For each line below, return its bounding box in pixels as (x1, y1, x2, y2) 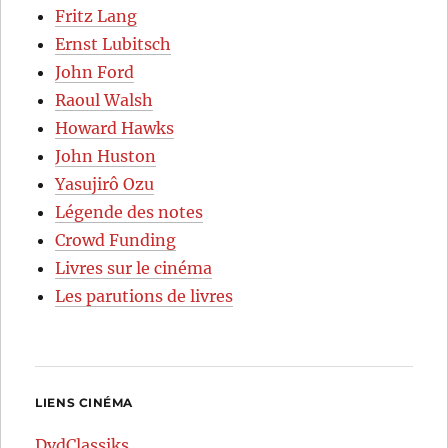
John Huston (55, 146, 157, 167)
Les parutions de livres (55, 286, 234, 307)
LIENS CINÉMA (35, 395, 134, 411)
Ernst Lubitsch (55, 34, 172, 55)
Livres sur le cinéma (55, 258, 213, 279)
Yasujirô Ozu (55, 174, 155, 195)
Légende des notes (55, 202, 204, 223)
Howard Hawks (55, 118, 175, 139)
